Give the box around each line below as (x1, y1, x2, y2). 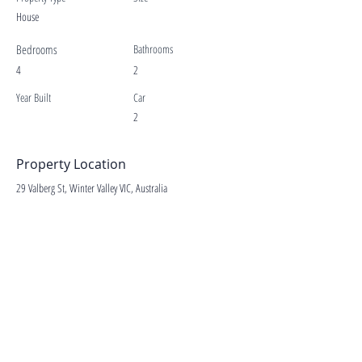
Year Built (16, 90, 51, 105)
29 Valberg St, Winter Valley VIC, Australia (16, 180, 167, 196)
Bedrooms (16, 41, 57, 57)
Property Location (16, 155, 126, 173)
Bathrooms (133, 41, 173, 57)
